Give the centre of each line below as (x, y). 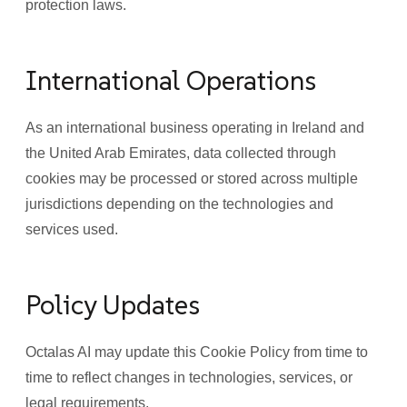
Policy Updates (113, 305)
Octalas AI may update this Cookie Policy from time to (197, 352)
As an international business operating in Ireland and (195, 128)
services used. (72, 229)
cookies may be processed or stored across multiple (192, 179)
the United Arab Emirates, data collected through (181, 153)
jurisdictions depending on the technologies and (179, 204)
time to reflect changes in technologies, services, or (189, 377)
